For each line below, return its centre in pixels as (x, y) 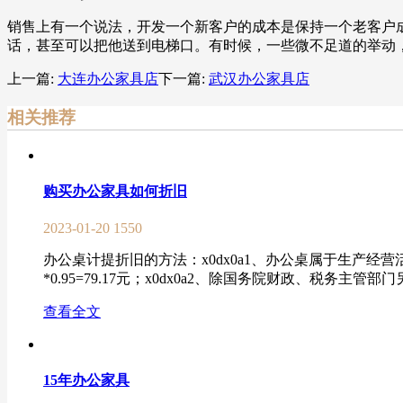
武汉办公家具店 (259, 79)
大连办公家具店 (108, 79)
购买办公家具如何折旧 (115, 191)
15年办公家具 (86, 381)
